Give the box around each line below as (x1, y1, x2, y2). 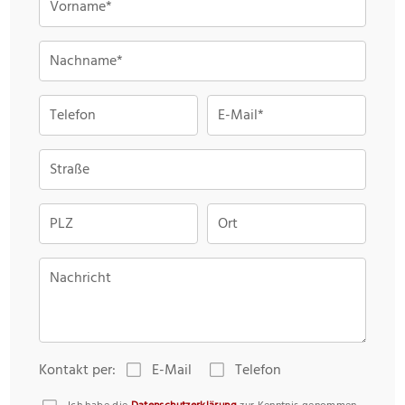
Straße (50, 156, 89, 181)
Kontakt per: (39, 357, 116, 381)
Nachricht (50, 265, 111, 289)
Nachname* (50, 48, 123, 72)
